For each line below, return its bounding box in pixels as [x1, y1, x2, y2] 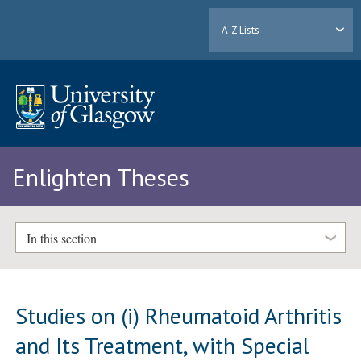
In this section [26, 229, 97, 247]
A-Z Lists [222, 23, 260, 37]
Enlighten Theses [12, 161, 189, 193]
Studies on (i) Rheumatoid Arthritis [15, 300, 342, 330]
